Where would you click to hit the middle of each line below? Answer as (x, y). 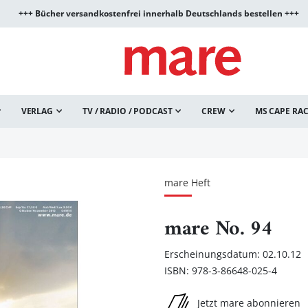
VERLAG (37, 111)
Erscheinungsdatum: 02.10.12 (233, 254)
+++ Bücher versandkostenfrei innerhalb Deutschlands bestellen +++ (158, 13)
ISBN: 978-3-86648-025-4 (221, 271)
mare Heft (187, 183)
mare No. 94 (218, 229)
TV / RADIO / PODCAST (127, 111)
